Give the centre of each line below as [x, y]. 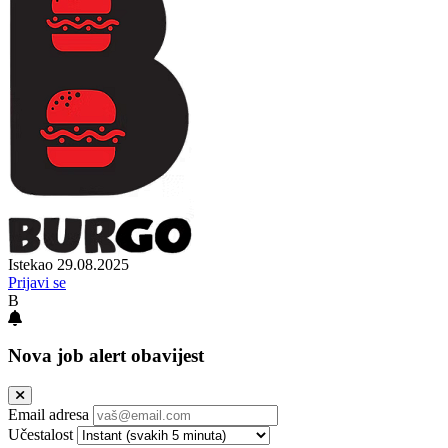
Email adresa [48, 414]
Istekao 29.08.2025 [68, 265]
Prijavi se [37, 283]
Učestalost [40, 434]
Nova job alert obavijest [106, 355]
